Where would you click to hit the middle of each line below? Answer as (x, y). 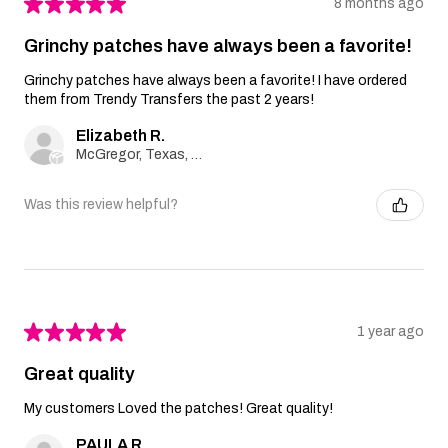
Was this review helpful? (101, 205)
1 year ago (390, 332)
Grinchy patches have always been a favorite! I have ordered (215, 80)
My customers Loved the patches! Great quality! (178, 408)
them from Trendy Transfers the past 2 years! (169, 99)
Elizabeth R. (120, 135)
